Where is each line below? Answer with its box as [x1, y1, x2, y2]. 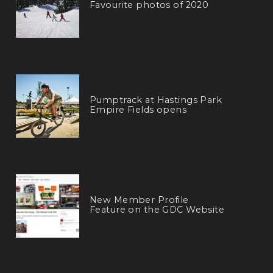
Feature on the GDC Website [89, 204, 225, 215]
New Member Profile [89, 194, 189, 205]
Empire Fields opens [89, 104, 187, 115]
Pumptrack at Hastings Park [89, 94, 222, 105]
